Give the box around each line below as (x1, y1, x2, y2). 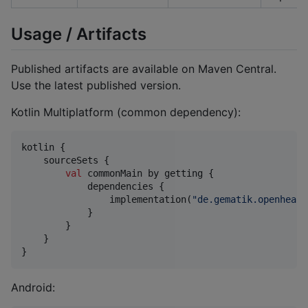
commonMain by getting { (82, 168, 214, 179)
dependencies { (21, 181, 164, 192)
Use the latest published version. (11, 78, 181, 93)
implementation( (21, 194, 192, 206)
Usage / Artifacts (11, 23, 146, 44)
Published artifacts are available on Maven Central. (11, 62, 276, 76)
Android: (11, 280, 55, 295)
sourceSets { (21, 155, 109, 166)
